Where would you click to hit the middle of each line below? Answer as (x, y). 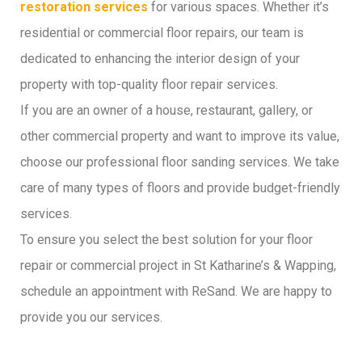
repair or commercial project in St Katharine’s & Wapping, (178, 265)
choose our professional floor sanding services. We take (180, 162)
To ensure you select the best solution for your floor (166, 240)
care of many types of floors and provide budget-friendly (180, 188)
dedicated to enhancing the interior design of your (160, 59)
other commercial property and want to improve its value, (180, 136)
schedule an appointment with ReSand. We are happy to (176, 291)
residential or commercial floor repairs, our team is (162, 33)
